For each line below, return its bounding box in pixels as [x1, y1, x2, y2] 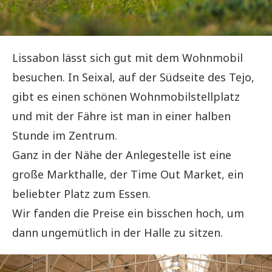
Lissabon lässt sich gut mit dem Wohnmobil [12, 50, 243, 65]
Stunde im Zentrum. [12, 127, 117, 143]
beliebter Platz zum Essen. [12, 186, 151, 201]
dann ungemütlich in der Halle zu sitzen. [12, 225, 223, 240]
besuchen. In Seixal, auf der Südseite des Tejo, [12, 69, 254, 84]
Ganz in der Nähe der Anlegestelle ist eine [12, 147, 231, 162]
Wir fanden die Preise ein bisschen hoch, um [12, 205, 244, 220]
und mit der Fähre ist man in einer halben [12, 108, 231, 123]
